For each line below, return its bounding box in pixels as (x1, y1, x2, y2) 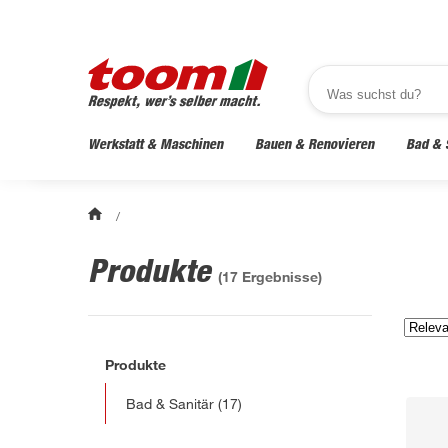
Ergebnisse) (238, 268, 322, 285)
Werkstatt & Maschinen (88, 135, 223, 152)
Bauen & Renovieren (255, 135, 374, 152)
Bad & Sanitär (126, 395, 214, 412)
